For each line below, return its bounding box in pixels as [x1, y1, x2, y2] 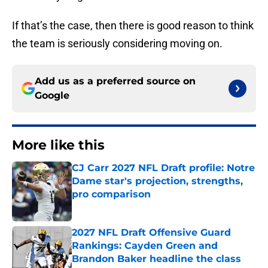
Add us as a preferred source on [35, 75, 196, 87]
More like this [12, 137, 105, 154]
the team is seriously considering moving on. [12, 37, 223, 50]
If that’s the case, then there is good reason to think [12, 19, 254, 32]
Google [35, 90, 69, 102]
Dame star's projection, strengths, [72, 175, 243, 187]
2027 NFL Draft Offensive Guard [72, 227, 231, 239]
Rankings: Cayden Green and [72, 240, 218, 252]
